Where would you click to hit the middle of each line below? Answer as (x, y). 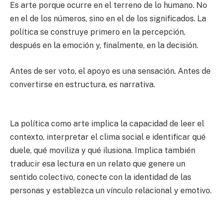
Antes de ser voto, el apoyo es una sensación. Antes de (110, 71)
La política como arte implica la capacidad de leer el (107, 123)
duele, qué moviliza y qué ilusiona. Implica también (103, 150)
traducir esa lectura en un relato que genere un (98, 164)
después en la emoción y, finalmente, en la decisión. (104, 46)
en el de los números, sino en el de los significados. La (108, 19)
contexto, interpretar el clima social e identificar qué (108, 137)
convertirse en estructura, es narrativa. (83, 85)
